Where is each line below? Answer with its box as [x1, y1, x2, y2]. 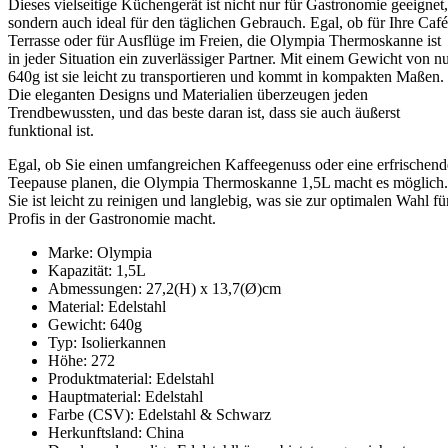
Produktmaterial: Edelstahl [48, 369, 214, 387]
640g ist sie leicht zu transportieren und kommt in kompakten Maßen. [8, 67, 444, 85]
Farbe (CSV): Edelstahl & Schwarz [48, 405, 271, 423]
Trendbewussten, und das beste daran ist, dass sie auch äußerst [8, 103, 400, 121]
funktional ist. [8, 121, 94, 139]
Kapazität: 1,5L [48, 261, 146, 279]
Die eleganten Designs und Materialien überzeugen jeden [8, 85, 368, 103]
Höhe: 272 [48, 351, 115, 369]
